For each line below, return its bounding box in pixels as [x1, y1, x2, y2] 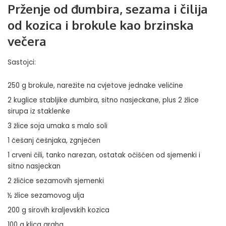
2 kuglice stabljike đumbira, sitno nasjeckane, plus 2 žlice [8, 95, 199, 105]
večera [8, 33, 46, 49]
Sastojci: [8, 57, 36, 67]
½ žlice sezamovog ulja [8, 190, 84, 200]
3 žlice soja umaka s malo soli [8, 121, 107, 131]
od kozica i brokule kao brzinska [8, 17, 194, 33]
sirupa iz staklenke [8, 106, 70, 116]
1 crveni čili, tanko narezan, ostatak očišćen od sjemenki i [8, 150, 200, 160]
